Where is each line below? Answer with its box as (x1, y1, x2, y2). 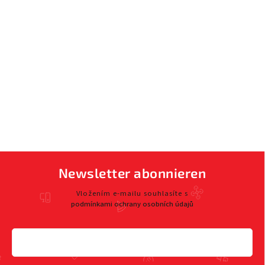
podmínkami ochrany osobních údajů (71, 198, 193, 209)
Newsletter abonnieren (58, 164, 206, 181)
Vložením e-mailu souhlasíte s (76, 188, 188, 199)
